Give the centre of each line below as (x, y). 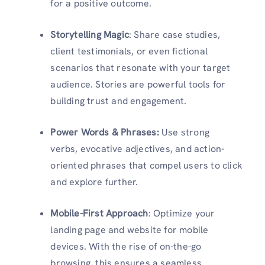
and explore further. (94, 182)
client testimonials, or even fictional (129, 51)
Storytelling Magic (90, 35)
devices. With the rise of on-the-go (126, 247)
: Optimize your (182, 214)
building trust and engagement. (119, 101)
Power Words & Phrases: (106, 132)
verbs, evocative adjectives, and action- (138, 149)
